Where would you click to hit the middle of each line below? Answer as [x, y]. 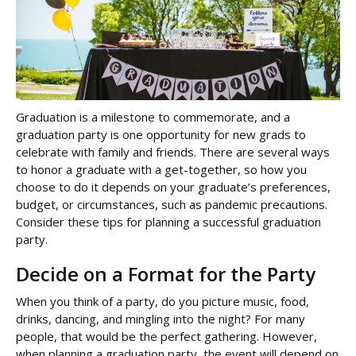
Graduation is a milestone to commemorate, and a [153, 117]
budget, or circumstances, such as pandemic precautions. [172, 205]
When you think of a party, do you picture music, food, [163, 302]
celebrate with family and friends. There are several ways [173, 152]
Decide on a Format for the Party [166, 274]
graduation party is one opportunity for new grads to [161, 135]
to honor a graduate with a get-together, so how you [161, 170]
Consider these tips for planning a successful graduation [168, 222]
